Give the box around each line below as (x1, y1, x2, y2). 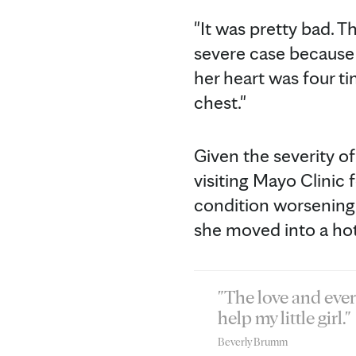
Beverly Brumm (218, 335, 288, 348)
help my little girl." (218, 305, 350, 329)
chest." (194, 90, 246, 114)
